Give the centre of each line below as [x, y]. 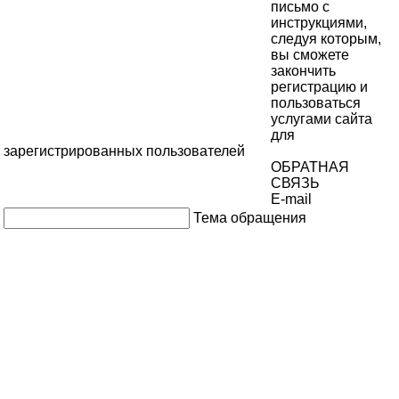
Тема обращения [250, 217]
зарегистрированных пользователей [124, 151]
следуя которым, [326, 38]
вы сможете [310, 54]
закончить [303, 70]
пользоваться [316, 102]
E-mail [291, 199]
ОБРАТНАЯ [310, 167]
